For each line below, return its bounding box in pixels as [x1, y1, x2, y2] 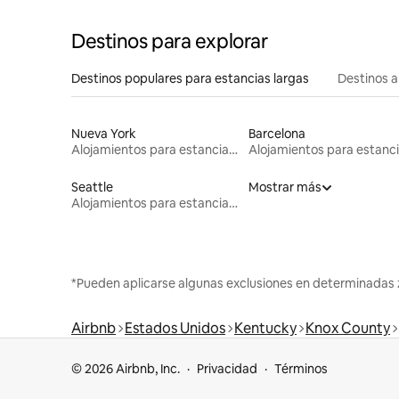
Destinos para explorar [71, 28, 268, 55]
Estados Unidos [125, 319, 225, 338]
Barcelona [248, 126, 305, 142]
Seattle [71, 179, 113, 196]
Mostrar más [248, 179, 322, 196]
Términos [274, 361, 328, 378]
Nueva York [71, 126, 136, 142]
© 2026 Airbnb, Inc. [71, 361, 180, 378]
